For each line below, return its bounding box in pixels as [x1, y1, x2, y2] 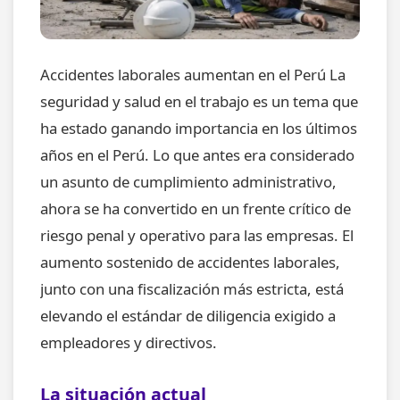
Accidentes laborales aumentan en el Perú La [40, 64, 346, 86]
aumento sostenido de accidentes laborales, [40, 252, 340, 273]
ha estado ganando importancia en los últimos [40, 118, 357, 139]
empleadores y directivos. [40, 332, 217, 354]
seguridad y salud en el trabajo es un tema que [40, 91, 358, 112]
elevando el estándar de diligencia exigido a [40, 305, 336, 327]
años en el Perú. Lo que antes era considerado [40, 145, 354, 166]
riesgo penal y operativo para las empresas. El [40, 225, 354, 246]
